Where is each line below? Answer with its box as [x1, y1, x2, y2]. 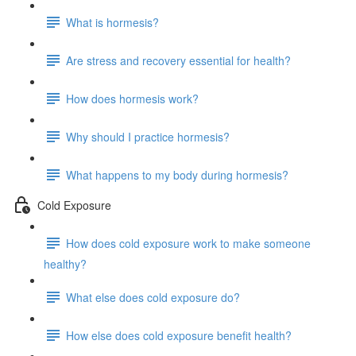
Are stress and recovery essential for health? [66, 52, 291, 68]
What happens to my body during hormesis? [66, 166, 288, 183]
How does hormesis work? [66, 90, 199, 106]
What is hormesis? [66, 14, 159, 30]
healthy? [44, 256, 87, 272]
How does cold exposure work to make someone [66, 234, 311, 251]
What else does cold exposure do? [66, 288, 240, 305]
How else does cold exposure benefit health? [66, 327, 292, 343]
